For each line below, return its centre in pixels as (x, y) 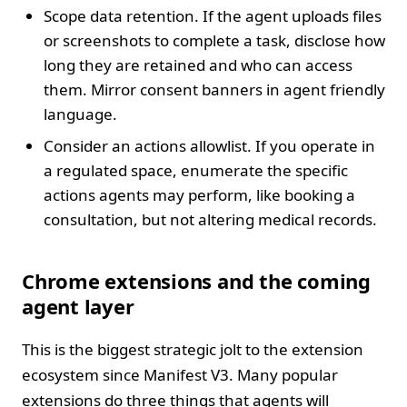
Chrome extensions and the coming (196, 280)
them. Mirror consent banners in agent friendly (214, 89)
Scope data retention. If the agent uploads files (213, 15)
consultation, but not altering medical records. (210, 219)
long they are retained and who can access (198, 65)
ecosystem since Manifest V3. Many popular (180, 374)
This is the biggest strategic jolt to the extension (193, 349)
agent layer (78, 306)
